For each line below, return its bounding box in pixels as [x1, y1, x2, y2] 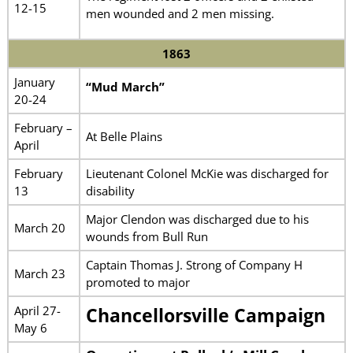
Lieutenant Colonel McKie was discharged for [85, 165, 329, 181]
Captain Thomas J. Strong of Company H [85, 256, 303, 273]
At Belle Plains [85, 128, 162, 144]
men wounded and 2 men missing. [85, 6, 274, 22]
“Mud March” [85, 78, 165, 95]
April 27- [13, 302, 61, 318]
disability [85, 182, 135, 199]
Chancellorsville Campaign [85, 303, 325, 328]
